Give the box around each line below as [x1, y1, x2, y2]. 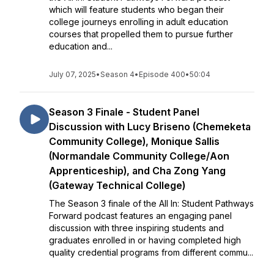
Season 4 [100, 70, 135, 79]
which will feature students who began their [49, 4, 224, 15]
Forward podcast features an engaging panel [49, 210, 232, 221]
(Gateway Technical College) [49, 179, 185, 191]
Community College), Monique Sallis [49, 135, 220, 147]
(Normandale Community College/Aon [49, 150, 229, 162]
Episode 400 [139, 70, 185, 79]
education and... [49, 41, 113, 51]
